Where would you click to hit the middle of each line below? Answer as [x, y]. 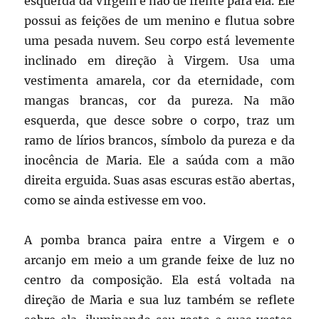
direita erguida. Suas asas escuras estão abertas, [159, 181]
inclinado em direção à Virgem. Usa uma [159, 61]
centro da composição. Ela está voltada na [159, 280]
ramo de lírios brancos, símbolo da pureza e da [159, 141]
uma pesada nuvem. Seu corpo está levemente [159, 41]
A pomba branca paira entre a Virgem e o [159, 240]
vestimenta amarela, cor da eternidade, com [159, 81]
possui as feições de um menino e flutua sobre [159, 21]
